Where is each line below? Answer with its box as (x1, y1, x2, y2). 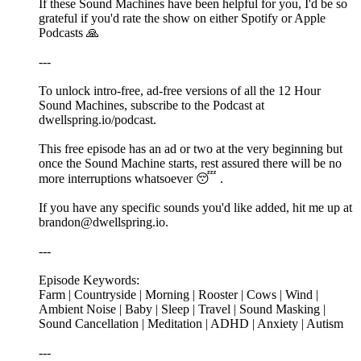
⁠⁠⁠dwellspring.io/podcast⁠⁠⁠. (39, 113, 156, 127)
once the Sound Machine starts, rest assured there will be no (39, 156, 342, 171)
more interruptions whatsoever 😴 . (39, 172, 223, 186)
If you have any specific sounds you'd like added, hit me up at (39, 201, 352, 215)
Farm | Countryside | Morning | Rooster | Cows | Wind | (39, 288, 318, 302)
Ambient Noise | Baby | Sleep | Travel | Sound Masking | (39, 302, 326, 317)
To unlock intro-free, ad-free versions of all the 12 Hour (39, 84, 321, 98)
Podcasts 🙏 (39, 26, 99, 40)
